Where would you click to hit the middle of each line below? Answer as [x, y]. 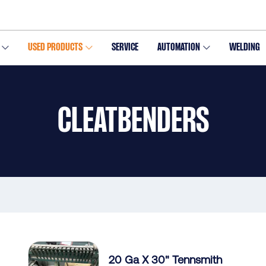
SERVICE [125, 47]
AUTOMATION [178, 47]
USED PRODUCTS [55, 47]
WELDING [244, 47]
